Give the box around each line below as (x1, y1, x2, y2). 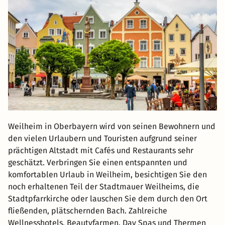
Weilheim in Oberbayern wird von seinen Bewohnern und (8, 122, 215, 132)
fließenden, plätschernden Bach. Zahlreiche (8, 206, 167, 216)
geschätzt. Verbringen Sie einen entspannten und (8, 158, 187, 168)
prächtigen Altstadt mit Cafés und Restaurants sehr (8, 146, 193, 156)
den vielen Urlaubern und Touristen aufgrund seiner (8, 134, 197, 144)
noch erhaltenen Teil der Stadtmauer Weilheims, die (8, 182, 199, 192)
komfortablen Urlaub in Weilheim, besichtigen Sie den (8, 170, 207, 180)
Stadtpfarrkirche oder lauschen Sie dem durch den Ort (8, 194, 207, 204)
